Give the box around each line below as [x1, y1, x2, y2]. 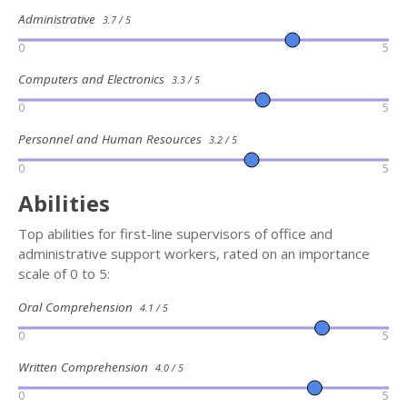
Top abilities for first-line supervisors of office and [18, 223, 333, 243]
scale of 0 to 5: [18, 263, 110, 283]
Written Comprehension [18, 359, 155, 376]
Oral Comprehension [18, 298, 140, 315]
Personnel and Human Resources [18, 131, 209, 148]
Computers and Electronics [18, 70, 172, 87]
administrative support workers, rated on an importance [18, 243, 370, 263]
